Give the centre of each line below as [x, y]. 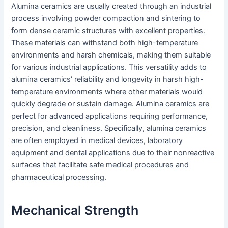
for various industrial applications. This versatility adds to [109, 67]
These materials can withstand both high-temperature [105, 42]
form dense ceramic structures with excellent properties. [108, 30]
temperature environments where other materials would [107, 91]
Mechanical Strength [75, 210]
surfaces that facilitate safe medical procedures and [100, 165]
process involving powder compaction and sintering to [106, 18]
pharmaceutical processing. [59, 177]
